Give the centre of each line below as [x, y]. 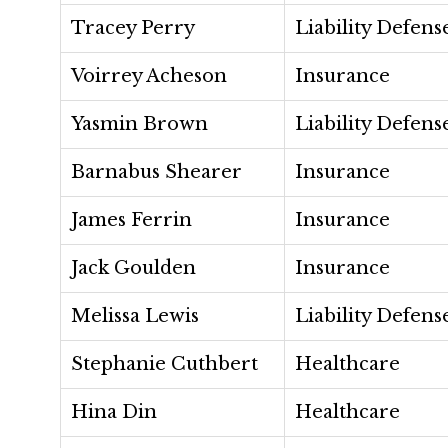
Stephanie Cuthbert [164, 364]
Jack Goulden [133, 268]
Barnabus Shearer [156, 172]
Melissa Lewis [135, 316]
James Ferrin [131, 220]
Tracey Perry [133, 28]
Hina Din [114, 412]
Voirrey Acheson [149, 76]
